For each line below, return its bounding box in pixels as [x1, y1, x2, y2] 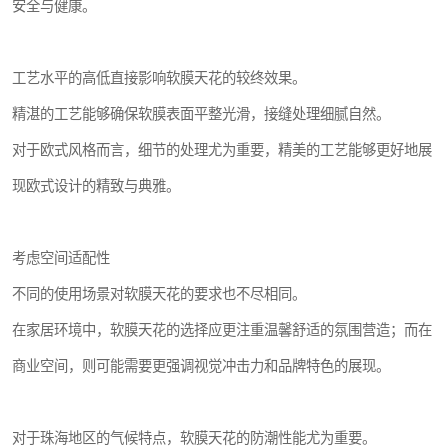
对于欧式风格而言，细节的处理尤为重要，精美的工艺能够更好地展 [12, 142, 432, 159]
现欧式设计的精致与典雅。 [12, 178, 180, 195]
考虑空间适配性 [12, 250, 110, 267]
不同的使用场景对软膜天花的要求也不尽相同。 [12, 286, 306, 303]
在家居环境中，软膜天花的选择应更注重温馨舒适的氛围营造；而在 [12, 322, 432, 339]
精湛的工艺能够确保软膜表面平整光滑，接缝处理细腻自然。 [12, 106, 390, 123]
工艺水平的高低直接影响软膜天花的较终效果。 [12, 70, 306, 87]
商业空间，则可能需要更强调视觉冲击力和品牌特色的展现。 [12, 358, 390, 375]
